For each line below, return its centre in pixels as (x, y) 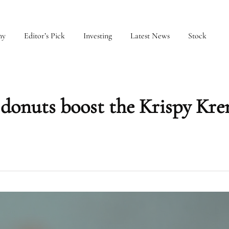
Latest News (150, 36)
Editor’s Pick (44, 36)
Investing (98, 36)
